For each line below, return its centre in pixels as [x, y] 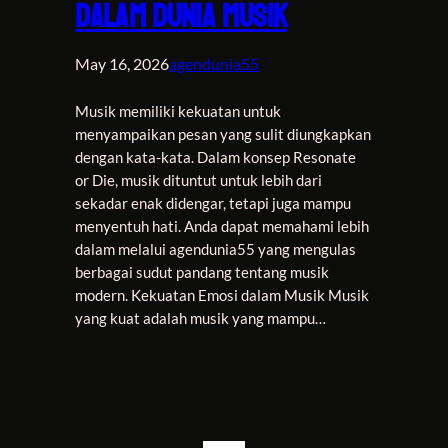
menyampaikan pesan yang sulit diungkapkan [223, 135]
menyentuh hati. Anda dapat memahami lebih [222, 227]
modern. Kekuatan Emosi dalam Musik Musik [222, 296]
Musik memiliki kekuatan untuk [178, 112]
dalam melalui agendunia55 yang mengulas [216, 250]
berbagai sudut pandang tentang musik [202, 273]
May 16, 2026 [122, 64]
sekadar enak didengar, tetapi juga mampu [213, 204]
